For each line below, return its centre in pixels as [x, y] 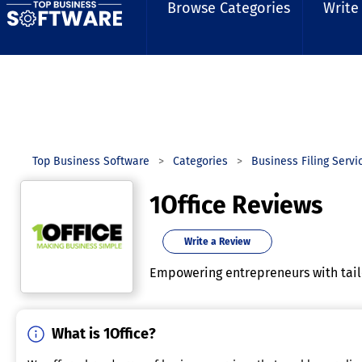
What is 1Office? [104, 334]
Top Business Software [91, 161]
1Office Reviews [236, 205]
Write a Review [217, 242]
